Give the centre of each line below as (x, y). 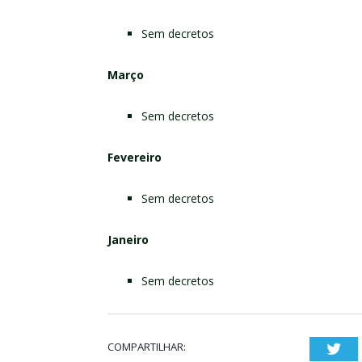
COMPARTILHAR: (147, 346)
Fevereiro (135, 157)
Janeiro (128, 239)
